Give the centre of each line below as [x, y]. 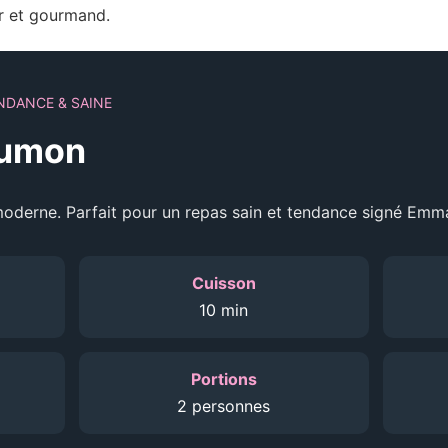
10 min [224, 310]
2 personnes [224, 406]
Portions [223, 379]
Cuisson [223, 283]
